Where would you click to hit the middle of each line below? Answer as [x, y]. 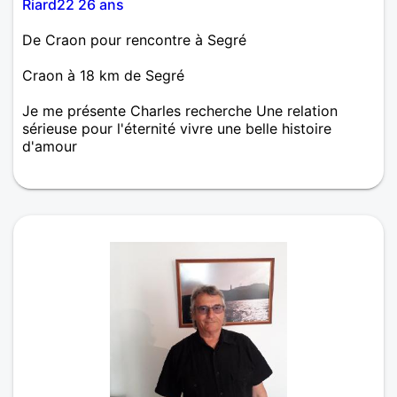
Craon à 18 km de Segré [103, 75]
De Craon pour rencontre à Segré [134, 39]
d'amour [50, 146]
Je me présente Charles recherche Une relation [180, 110]
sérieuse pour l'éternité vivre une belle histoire [177, 128]
